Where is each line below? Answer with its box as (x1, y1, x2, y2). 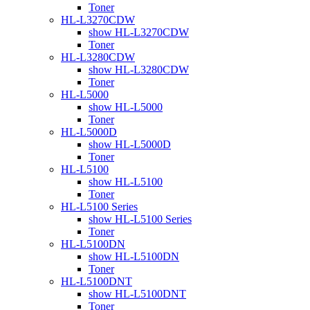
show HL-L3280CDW (89, 63, 189, 75)
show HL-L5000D (89, 138, 171, 150)
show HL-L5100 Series (89, 212, 192, 225)
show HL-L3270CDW (89, 26, 189, 38)
